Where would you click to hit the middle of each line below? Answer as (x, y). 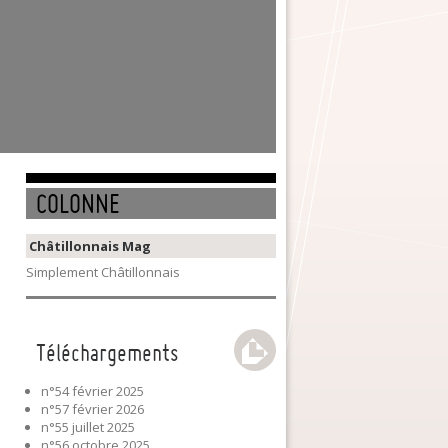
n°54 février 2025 (92, 391)
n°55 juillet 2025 (88, 427)
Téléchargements (107, 353)
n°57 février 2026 (92, 409)
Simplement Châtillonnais (103, 272)
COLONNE (78, 203)
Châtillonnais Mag (90, 246)
